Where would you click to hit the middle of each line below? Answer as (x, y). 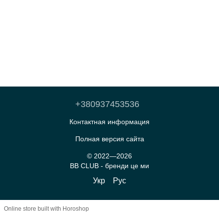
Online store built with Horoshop (46, 209)
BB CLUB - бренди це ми (109, 165)
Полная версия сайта (109, 139)
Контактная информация (109, 121)
